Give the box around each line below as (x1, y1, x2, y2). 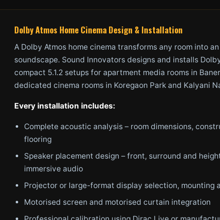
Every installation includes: (14, 101, 115, 110)
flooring (24, 135, 52, 144)
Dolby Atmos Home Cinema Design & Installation (14, 24, 183, 36)
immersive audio (24, 164, 83, 173)
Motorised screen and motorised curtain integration (24, 197, 211, 207)
